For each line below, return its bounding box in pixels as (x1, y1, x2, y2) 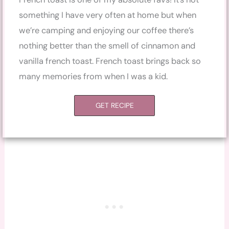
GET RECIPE (96, 100, 134, 110)
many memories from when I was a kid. (19, 71, 168, 82)
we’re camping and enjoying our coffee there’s (19, 25, 194, 36)
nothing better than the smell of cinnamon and (19, 40, 196, 51)
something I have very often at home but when (19, 9, 197, 20)
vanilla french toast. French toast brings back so (19, 55, 201, 66)
